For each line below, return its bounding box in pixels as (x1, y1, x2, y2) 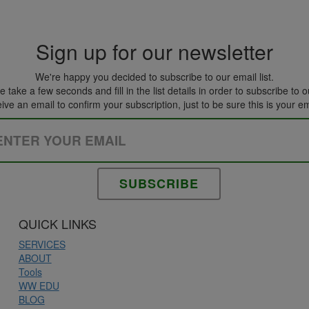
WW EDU (18, 278, 59, 292)
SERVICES (18, 237, 66, 251)
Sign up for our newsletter (36, 36, 273, 66)
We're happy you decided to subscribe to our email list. (35, 69, 274, 83)
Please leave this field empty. (153, 116, 290, 130)
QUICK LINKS (18, 214, 97, 232)
